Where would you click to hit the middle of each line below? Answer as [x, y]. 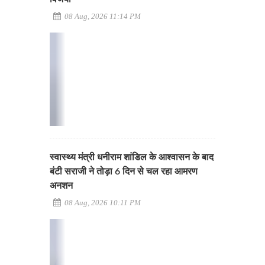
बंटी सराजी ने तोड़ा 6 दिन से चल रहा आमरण [124, 171]
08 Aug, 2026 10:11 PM [102, 202]
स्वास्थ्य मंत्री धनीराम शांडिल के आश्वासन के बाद [132, 157]
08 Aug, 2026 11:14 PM [102, 16]
